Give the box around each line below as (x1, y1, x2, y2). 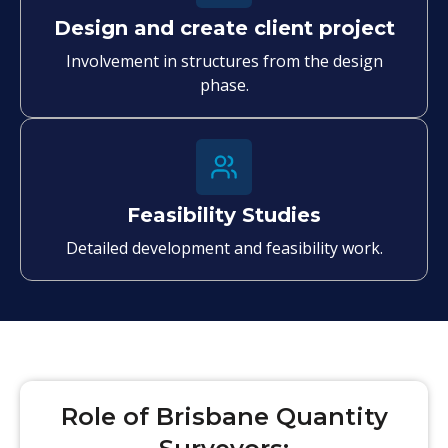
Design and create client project (53, 15, 395, 40)
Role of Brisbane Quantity (60, 401, 388, 431)
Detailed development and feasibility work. (65, 236, 383, 259)
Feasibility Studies (127, 202, 321, 227)
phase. (199, 73, 249, 96)
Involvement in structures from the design (65, 49, 383, 72)
